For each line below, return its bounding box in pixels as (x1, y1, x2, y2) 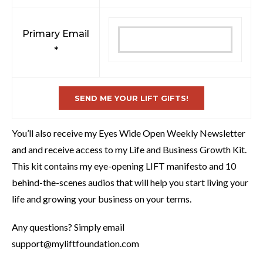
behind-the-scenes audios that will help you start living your (12, 177, 248, 188)
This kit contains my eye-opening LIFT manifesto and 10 (12, 160, 236, 171)
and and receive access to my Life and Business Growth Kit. (12, 144, 248, 155)
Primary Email (22, 28, 89, 39)
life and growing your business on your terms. (12, 193, 191, 204)
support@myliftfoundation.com (12, 238, 139, 249)
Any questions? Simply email (12, 221, 124, 232)
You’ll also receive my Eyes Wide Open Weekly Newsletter (12, 127, 245, 139)
